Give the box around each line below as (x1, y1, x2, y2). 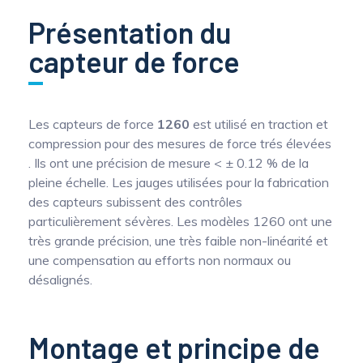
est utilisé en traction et (190, 116, 328, 132)
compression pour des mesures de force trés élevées (28, 135, 331, 152)
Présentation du (28, 15, 231, 49)
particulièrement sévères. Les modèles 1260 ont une (28, 213, 332, 229)
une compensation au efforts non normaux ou (28, 252, 291, 268)
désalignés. (28, 271, 92, 288)
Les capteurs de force (28, 116, 157, 132)
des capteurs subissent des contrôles (28, 194, 242, 210)
